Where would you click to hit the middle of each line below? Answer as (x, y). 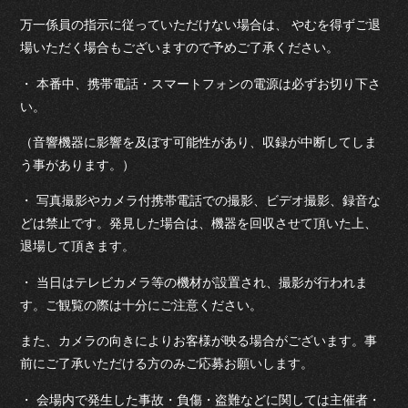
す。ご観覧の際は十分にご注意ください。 (142, 305)
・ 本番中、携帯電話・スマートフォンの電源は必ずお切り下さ (201, 83)
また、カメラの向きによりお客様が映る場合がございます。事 (199, 341)
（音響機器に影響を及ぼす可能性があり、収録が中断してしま (199, 143)
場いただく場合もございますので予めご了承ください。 (180, 48)
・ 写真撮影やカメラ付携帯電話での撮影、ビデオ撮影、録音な (201, 201)
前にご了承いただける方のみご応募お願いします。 (167, 364)
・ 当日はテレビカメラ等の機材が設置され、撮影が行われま (194, 282)
